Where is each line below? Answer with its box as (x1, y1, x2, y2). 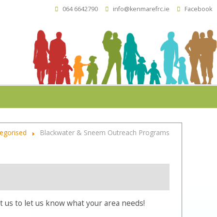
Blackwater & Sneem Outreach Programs (40, 128, 170, 138)
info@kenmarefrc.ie (113, 5, 170, 13)
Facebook (185, 5, 212, 13)
